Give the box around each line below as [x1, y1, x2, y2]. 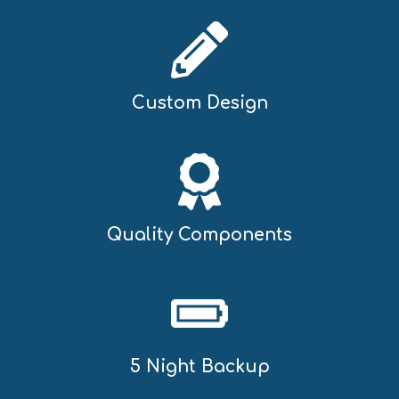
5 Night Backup [129, 356, 270, 376]
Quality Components [107, 224, 292, 244]
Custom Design [131, 93, 268, 112]
